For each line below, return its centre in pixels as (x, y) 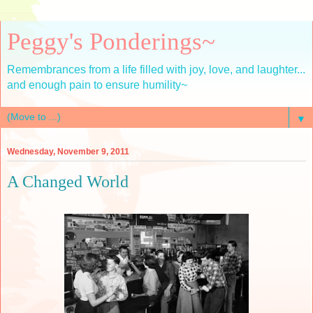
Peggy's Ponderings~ (111, 41)
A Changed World (68, 182)
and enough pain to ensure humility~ (97, 85)
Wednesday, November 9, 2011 (68, 152)
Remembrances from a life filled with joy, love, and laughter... (156, 70)
